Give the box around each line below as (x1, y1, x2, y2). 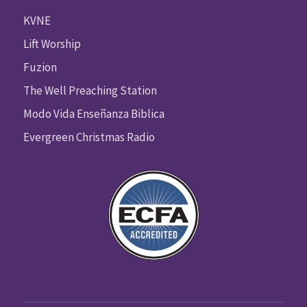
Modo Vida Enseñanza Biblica (23, 106, 164, 121)
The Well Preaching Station (23, 82, 157, 98)
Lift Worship (23, 36, 81, 51)
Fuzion (23, 59, 57, 75)
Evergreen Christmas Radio (23, 129, 155, 145)
